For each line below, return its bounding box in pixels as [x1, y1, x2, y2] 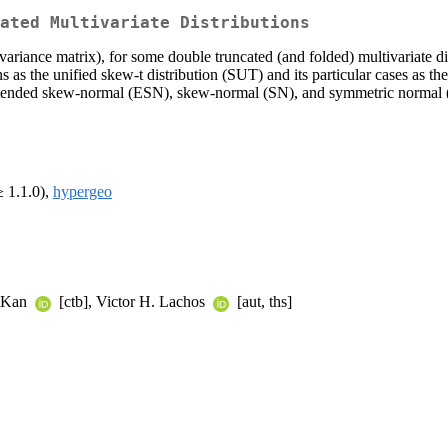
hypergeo [53, 183, 112, 201]
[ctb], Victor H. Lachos [55, 293, 209, 311]
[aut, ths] [233, 293, 292, 311]
